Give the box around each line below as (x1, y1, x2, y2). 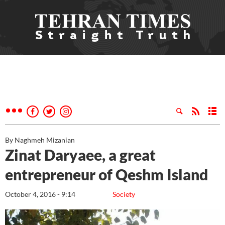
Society (113, 190, 135, 198)
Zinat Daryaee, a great (5, 146, 156, 164)
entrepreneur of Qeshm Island (5, 165, 208, 183)
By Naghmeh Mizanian (5, 136, 75, 144)
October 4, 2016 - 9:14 (5, 190, 75, 198)
